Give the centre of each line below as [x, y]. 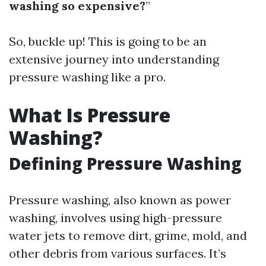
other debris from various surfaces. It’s [118, 253]
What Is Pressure [90, 115]
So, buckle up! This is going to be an [108, 41]
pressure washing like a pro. [87, 77]
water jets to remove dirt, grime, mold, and [128, 235]
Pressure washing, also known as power [120, 200]
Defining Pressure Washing [125, 163]
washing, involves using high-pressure [115, 218]
